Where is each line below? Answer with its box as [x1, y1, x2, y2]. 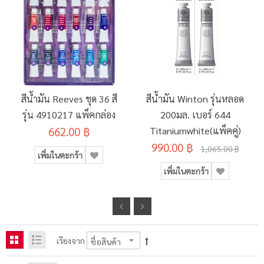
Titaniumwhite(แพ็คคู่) [149, 124, 241, 137]
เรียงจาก [57, 235, 85, 246]
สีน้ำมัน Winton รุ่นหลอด [146, 93, 244, 105]
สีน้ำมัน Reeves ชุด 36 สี [21, 93, 117, 105]
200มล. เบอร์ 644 [160, 108, 230, 121]
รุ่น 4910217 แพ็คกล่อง [22, 108, 115, 121]
